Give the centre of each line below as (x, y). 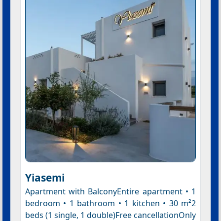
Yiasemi (45, 177)
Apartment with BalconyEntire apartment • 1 (110, 191)
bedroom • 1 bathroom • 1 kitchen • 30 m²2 (110, 203)
